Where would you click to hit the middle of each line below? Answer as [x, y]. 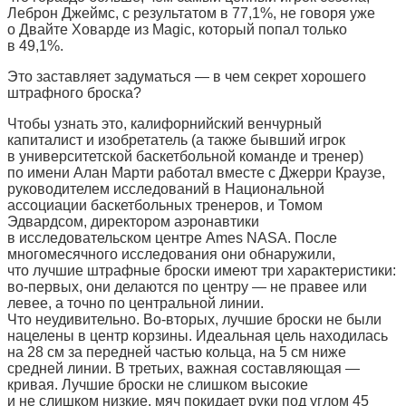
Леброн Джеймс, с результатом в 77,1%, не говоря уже [191, 13]
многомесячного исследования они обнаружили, [171, 254]
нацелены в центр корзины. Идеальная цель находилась [198, 335]
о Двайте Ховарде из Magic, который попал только [177, 29]
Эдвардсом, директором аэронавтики [133, 221]
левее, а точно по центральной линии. [135, 303]
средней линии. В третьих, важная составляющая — [184, 368]
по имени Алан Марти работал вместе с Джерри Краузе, [196, 172]
